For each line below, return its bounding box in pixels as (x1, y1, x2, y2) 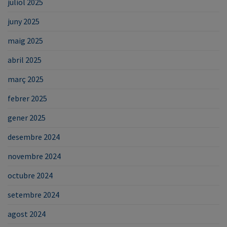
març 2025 (8, 73, 44, 84)
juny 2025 (8, 16, 40, 26)
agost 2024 (8, 208, 46, 219)
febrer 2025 (8, 93, 47, 103)
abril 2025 (8, 54, 42, 65)
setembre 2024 (8, 189, 59, 200)
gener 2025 (8, 112, 46, 123)
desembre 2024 (8, 131, 60, 142)
